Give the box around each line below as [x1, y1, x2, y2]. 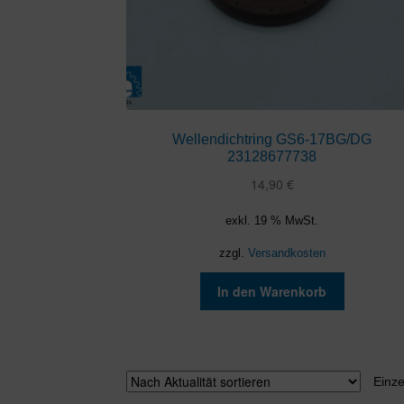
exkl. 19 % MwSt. [225, 214, 319, 227]
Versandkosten [247, 246, 326, 260]
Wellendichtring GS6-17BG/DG [172, 132, 372, 148]
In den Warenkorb [217, 281, 327, 300]
